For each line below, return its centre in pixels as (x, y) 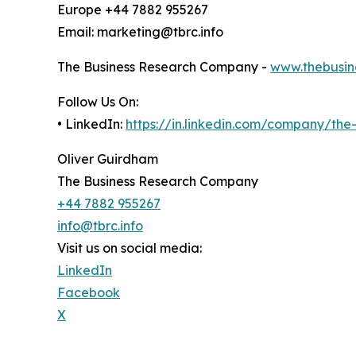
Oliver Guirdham (108, 159)
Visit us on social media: (130, 248)
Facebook (89, 293)
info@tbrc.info (100, 226)
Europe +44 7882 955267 (133, 10)
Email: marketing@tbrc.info (140, 32)
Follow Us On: (98, 102)
